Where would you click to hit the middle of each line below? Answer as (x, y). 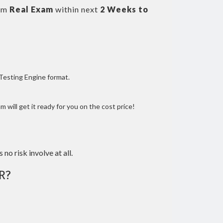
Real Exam (31, 9)
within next (77, 9)
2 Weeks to (124, 9)
